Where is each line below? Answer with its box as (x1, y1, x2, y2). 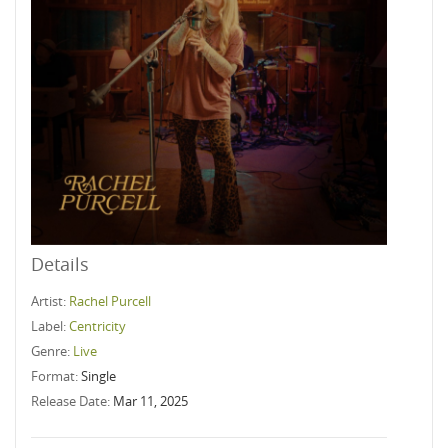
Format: (31, 367, 81, 385)
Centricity (69, 317, 126, 335)
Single (81, 367, 116, 385)
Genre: (31, 342, 73, 360)
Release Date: (31, 392, 113, 410)
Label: (31, 317, 69, 335)
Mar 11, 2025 (113, 392, 188, 410)
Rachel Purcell (69, 292, 151, 310)
